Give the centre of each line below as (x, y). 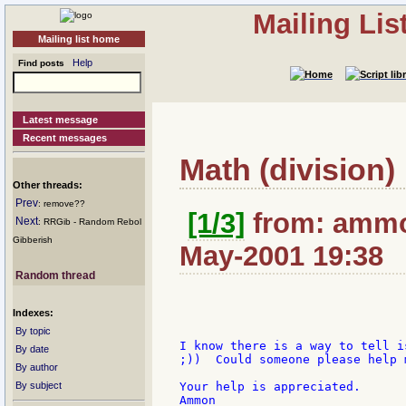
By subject (39, 385)
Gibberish (33, 240)
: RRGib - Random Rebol (90, 222)
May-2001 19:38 (281, 256)
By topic (33, 331)
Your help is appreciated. (270, 387)
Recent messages (65, 138)
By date (32, 349)
